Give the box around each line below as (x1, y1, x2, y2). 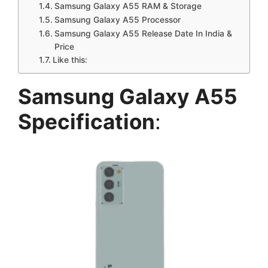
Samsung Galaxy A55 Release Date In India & (54, 28, 232, 38)
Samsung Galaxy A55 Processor (54, 14, 181, 25)
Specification (18, 108, 155, 134)
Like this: (52, 54, 87, 65)
